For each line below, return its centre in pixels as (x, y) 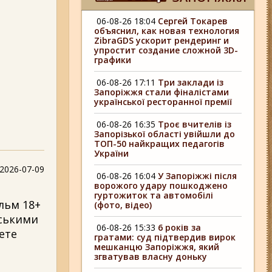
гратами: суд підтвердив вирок (165, 237)
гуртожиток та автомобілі (154, 195)
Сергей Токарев (193, 21)
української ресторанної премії (163, 102)
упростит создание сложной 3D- (166, 50)
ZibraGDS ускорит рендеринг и (162, 40)
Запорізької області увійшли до (165, 134)
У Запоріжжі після (198, 176)
